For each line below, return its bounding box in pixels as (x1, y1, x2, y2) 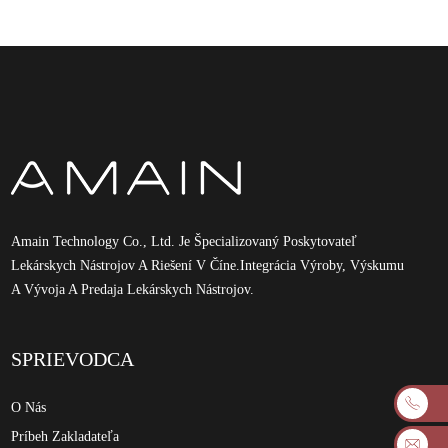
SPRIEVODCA (11, 348, 135, 371)
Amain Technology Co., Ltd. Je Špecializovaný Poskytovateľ (11, 234, 358, 250)
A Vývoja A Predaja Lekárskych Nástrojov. (11, 282, 255, 298)
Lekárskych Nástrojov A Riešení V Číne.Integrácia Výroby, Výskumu (11, 258, 405, 274)
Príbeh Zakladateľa (11, 429, 120, 445)
